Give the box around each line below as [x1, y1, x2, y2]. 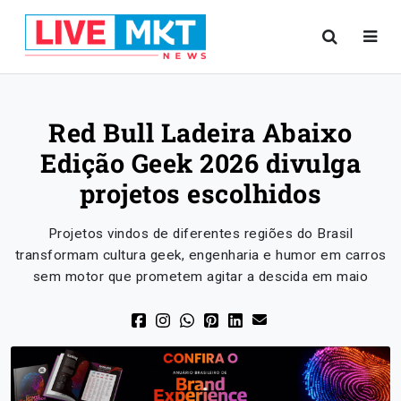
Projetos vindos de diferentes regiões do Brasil [47, 226, 354, 242]
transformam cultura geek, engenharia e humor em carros [14, 247, 387, 263]
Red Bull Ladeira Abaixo [48, 115, 353, 149]
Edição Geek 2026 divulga [40, 146, 361, 180]
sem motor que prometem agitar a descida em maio [32, 269, 369, 285]
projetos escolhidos [79, 176, 322, 210]
